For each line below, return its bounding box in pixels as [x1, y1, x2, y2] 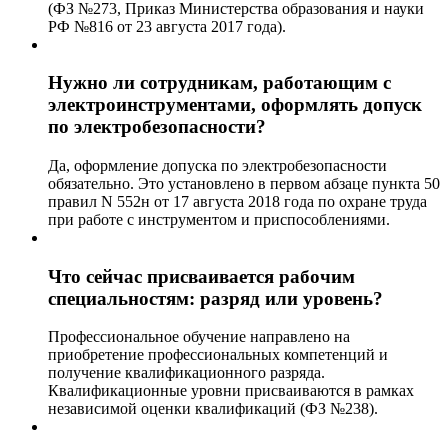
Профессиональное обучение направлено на [48, 328, 350, 346]
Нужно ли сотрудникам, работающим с [48, 72, 391, 94]
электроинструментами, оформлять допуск [48, 94, 422, 116]
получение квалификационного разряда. [48, 364, 325, 382]
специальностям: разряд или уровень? [48, 287, 383, 309]
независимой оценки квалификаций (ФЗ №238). [48, 400, 378, 418]
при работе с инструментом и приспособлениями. [48, 211, 390, 228]
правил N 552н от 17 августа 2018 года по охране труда [48, 193, 427, 210]
